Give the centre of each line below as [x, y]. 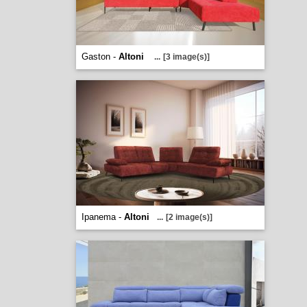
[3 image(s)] [186, 57]
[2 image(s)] [189, 217]
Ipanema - [102, 217]
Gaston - [100, 57]
